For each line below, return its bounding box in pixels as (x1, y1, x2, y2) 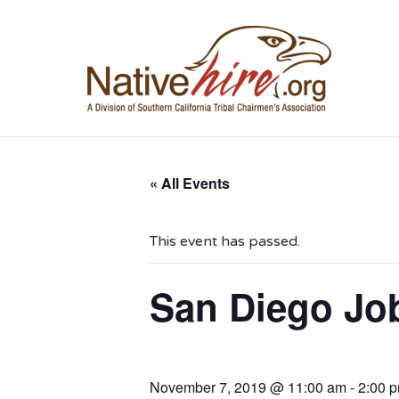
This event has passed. (150, 232, 300, 250)
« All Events (150, 173, 230, 193)
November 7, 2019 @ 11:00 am (150, 377, 346, 397)
